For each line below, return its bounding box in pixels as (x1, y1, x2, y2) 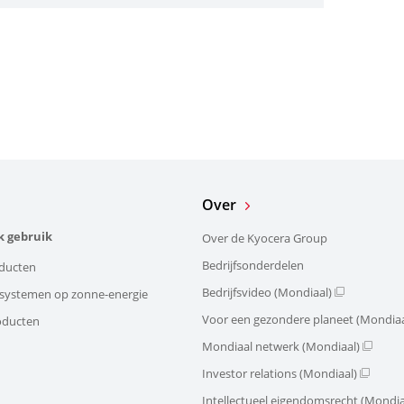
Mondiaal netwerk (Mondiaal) (202, 337, 360, 354)
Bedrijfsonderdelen (202, 256, 304, 273)
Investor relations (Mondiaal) (202, 364, 357, 381)
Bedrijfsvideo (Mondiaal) (202, 283, 332, 300)
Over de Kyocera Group (202, 229, 327, 246)
